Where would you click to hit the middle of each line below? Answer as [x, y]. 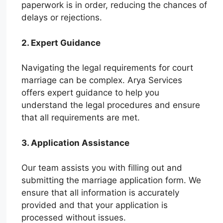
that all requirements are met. [81, 118]
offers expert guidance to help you [91, 93]
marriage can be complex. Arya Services [102, 80]
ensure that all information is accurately [101, 193]
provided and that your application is [95, 205]
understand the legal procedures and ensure [111, 105]
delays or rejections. [62, 18]
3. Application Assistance [76, 143]
